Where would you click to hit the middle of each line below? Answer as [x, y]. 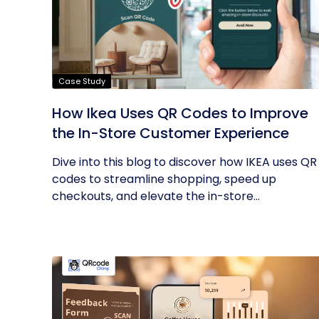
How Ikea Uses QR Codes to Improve [180, 113]
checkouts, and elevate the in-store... [156, 196]
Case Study [82, 81]
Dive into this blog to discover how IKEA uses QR [184, 162]
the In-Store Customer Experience [171, 133]
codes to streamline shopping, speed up [164, 179]
